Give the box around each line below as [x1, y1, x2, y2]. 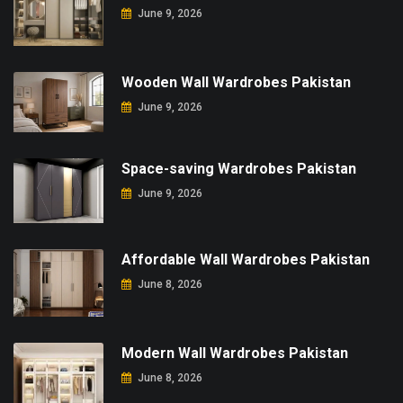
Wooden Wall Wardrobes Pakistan [121, 73, 351, 91]
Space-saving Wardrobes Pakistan [121, 159, 356, 177]
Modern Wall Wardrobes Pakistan [121, 345, 348, 363]
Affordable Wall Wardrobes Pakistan [121, 251, 370, 269]
